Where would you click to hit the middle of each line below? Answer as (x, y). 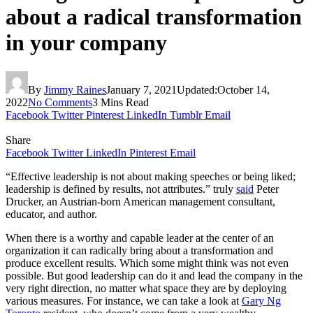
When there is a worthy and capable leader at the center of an (140, 238)
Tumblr (186, 115)
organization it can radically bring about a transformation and (139, 250)
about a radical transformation (154, 17)
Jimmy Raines (75, 89)
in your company (86, 43)
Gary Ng (261, 300)
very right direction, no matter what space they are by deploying (146, 288)
